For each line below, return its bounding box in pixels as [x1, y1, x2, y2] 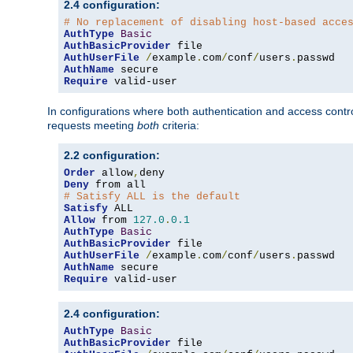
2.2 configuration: [64, 149, 160, 162]
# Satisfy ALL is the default [64, 191, 240, 203]
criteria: [159, 119, 199, 132]
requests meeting [47, 119, 137, 132]
